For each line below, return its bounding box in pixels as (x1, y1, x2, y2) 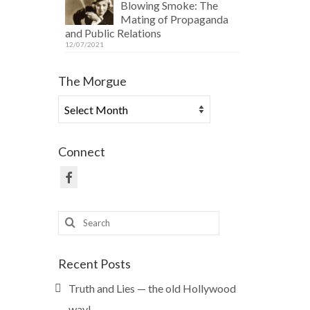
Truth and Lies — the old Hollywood (68, 281, 236, 295)
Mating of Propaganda (120, 12, 228, 26)
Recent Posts (57, 255, 131, 271)
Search (57, 209, 93, 223)
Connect (57, 144, 105, 159)
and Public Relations (64, 26, 161, 39)
